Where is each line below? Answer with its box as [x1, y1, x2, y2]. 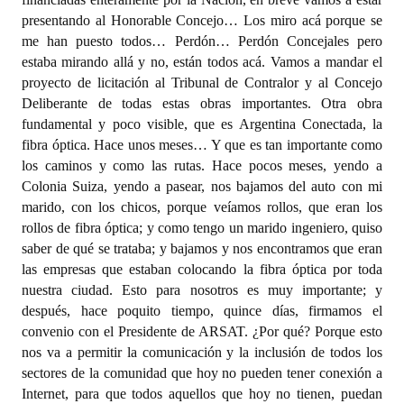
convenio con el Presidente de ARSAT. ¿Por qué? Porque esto [22, 324, 382, 339]
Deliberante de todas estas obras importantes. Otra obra [22, 96, 382, 111]
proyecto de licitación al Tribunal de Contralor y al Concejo [22, 75, 382, 90]
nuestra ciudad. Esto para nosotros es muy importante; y [22, 282, 382, 298]
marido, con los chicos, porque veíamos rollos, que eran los [22, 199, 382, 215]
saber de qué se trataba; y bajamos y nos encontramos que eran [22, 241, 382, 256]
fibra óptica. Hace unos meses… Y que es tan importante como [22, 137, 382, 152]
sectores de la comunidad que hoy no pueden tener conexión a [22, 365, 382, 381]
